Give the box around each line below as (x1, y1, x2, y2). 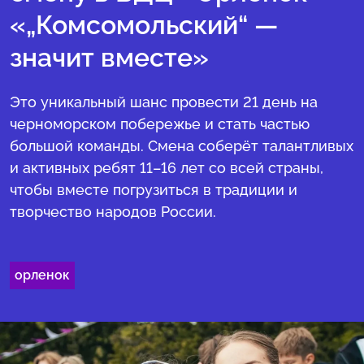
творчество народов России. (10, 203, 216, 221)
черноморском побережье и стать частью (10, 115, 310, 133)
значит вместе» (10, 42, 209, 72)
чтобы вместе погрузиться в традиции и (10, 181, 297, 199)
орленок (15, 267, 70, 284)
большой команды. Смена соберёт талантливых (10, 137, 353, 155)
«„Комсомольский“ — (10, 10, 278, 40)
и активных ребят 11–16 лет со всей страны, (10, 159, 323, 177)
